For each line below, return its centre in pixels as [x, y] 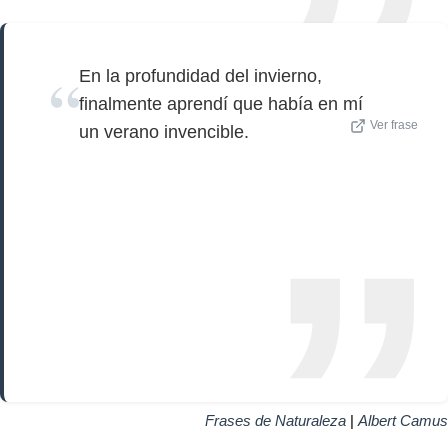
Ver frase [394, 125]
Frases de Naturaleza [275, 421]
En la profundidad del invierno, [200, 76]
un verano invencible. [164, 132]
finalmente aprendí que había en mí [221, 104]
